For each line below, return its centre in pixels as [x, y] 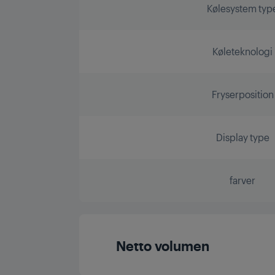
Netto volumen [163, 245]
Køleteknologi [243, 51]
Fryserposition [242, 94]
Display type [242, 137]
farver [243, 180]
